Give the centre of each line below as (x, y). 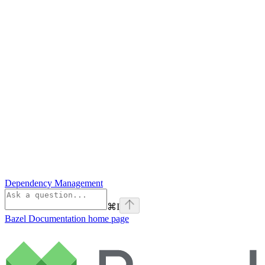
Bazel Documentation (45, 219)
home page (107, 219)
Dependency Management (54, 183)
